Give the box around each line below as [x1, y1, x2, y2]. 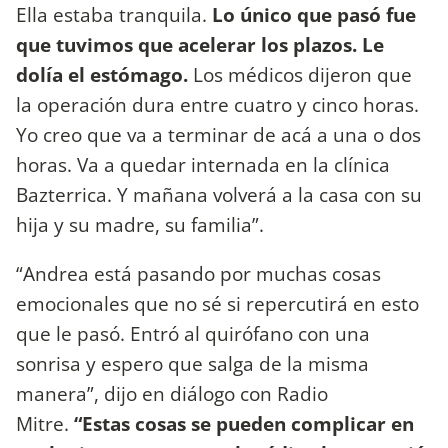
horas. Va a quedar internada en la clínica [16, 150, 390, 178]
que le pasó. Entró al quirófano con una [16, 320, 370, 348]
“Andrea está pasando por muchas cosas [16, 260, 381, 288]
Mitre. [16, 410, 74, 438]
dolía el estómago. [16, 60, 193, 88]
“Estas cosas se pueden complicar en [74, 410, 414, 438]
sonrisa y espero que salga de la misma [16, 350, 369, 378]
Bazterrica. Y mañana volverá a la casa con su [16, 180, 422, 208]
